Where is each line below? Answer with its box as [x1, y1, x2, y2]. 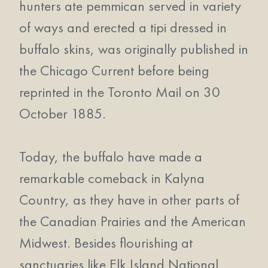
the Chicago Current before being [19, 61, 209, 80]
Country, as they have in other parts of [19, 190, 239, 209]
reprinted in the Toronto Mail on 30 [19, 83, 220, 101]
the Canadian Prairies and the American [19, 212, 246, 230]
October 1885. [19, 104, 106, 123]
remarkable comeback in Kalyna [19, 169, 205, 187]
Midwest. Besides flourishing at [19, 233, 193, 252]
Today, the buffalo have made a [19, 147, 202, 166]
